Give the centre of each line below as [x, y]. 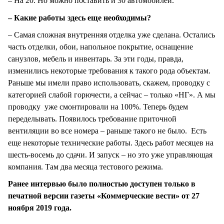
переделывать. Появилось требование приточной [92, 118]
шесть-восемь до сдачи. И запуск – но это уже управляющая [110, 154]
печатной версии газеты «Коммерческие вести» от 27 [104, 195]
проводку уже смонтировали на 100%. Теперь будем [98, 106]
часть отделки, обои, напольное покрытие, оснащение [100, 46]
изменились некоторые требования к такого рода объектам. [109, 70]
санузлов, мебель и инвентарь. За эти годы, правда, [96, 58]
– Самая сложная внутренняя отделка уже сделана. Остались [111, 34]
